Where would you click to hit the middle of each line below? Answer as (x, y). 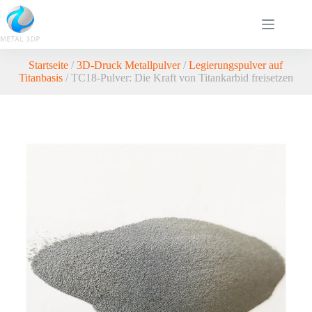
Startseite (49, 65)
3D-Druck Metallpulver (129, 65)
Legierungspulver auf (236, 65)
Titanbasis (40, 78)
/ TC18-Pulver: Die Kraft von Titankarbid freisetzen (178, 78)
